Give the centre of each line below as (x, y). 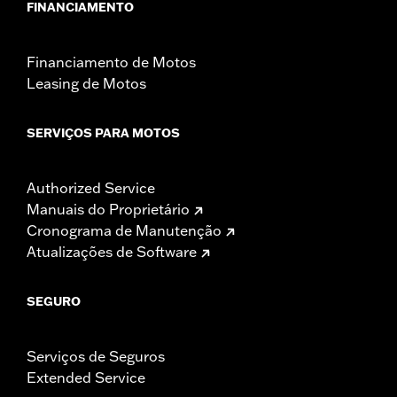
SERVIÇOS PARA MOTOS (103, 132)
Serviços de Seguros (96, 356)
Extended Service (86, 377)
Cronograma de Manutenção (124, 230)
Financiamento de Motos (111, 62)
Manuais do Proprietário (108, 209)
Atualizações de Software (112, 251)
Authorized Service (91, 187)
